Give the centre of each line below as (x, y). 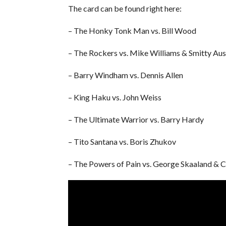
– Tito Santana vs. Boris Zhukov (122, 141)
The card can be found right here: (125, 8)
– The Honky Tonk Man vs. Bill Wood (132, 30)
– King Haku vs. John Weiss (115, 97)
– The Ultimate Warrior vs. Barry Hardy (136, 119)
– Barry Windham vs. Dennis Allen (125, 75)
